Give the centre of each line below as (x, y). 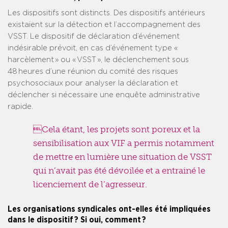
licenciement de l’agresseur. (90, 184)
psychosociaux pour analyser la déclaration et (93, 83)
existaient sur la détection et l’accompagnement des (104, 25)
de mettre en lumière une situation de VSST (122, 157)
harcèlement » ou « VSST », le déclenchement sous (98, 60)
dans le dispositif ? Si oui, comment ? (77, 220)
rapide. (20, 107)
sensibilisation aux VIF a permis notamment (124, 143)
